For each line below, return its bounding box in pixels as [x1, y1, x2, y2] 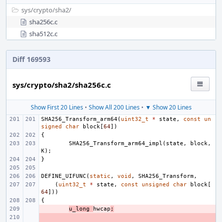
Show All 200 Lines [88, 103, 140, 111]
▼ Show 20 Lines [145, 103, 192, 111]
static [90, 173, 111, 179]
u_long [69, 206, 90, 212]
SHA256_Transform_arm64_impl [69, 140, 163, 147]
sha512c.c [29, 29, 57, 38]
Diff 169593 [12, 55, 51, 64]
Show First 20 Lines [30, 103, 83, 111]
